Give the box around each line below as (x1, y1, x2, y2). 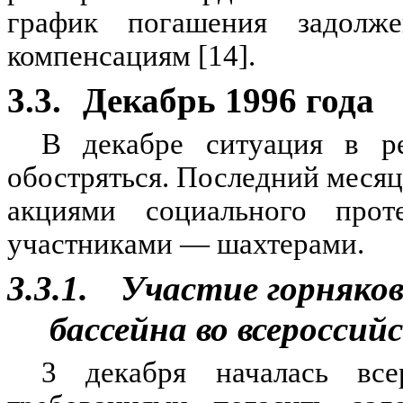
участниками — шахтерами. (7, 228, 364, 260)
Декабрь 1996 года (83, 81, 374, 120)
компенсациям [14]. (7, 40, 255, 72)
